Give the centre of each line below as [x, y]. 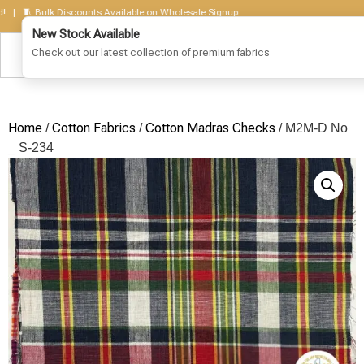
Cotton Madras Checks [210, 128]
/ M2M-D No [312, 128]
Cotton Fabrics [94, 128]
